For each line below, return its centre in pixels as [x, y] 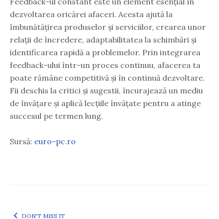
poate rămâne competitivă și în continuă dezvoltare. [107, 77]
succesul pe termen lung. [56, 116]
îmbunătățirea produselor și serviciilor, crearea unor [108, 27]
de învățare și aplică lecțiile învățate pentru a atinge [105, 103]
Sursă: [22, 141]
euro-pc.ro [55, 141]
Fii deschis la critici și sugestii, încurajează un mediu [106, 90]
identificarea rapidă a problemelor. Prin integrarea [105, 52]
